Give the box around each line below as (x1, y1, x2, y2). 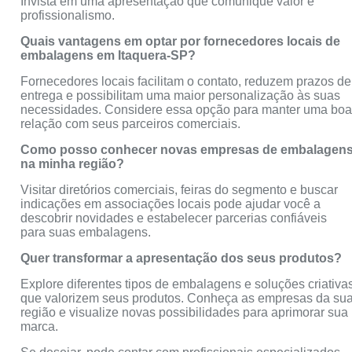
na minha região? (20, 157, 125, 171)
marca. (20, 320, 59, 334)
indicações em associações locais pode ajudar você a (20, 197, 321, 211)
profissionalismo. (20, 9, 115, 23)
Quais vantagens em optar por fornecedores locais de (20, 35, 341, 49)
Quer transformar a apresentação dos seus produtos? (20, 251, 343, 266)
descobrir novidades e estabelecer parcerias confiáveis (20, 211, 328, 225)
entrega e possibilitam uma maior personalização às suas (20, 89, 341, 103)
